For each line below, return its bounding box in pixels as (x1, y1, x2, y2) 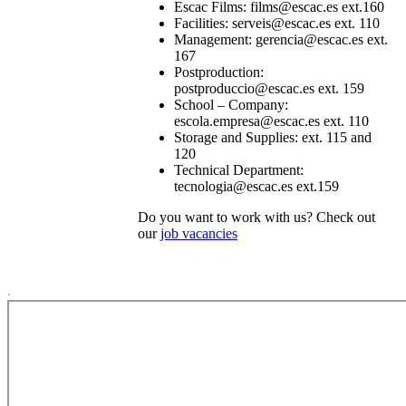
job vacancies (159, 225, 237, 241)
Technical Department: (173, 161, 304, 178)
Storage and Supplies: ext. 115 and (173, 129, 372, 145)
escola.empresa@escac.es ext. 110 (173, 112, 369, 129)
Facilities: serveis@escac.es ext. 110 (173, 14, 380, 31)
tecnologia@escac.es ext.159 (173, 178, 339, 194)
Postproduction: (173, 63, 264, 80)
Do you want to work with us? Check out (137, 208, 375, 225)
